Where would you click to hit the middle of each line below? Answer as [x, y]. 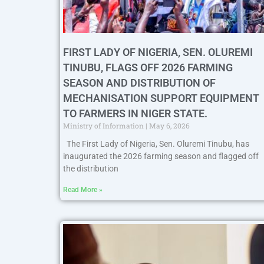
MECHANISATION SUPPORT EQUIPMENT [161, 98]
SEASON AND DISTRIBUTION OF [139, 83]
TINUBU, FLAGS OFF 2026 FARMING [148, 68]
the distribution [91, 169]
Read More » [83, 190]
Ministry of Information [104, 126]
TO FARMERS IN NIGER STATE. [135, 114]
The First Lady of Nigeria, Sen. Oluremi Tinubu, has [156, 144]
